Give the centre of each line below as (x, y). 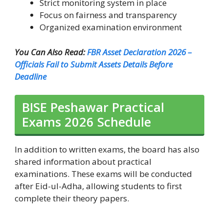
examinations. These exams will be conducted (103, 174)
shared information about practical (83, 162)
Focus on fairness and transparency (108, 15)
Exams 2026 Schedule (87, 122)
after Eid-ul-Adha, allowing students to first (98, 186)
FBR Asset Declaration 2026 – (139, 52)
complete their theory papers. (72, 198)
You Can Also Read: (51, 52)
